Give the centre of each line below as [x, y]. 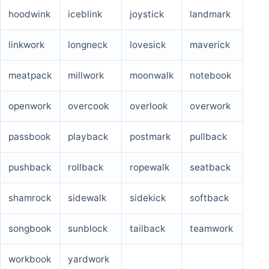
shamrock [30, 198]
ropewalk [150, 167]
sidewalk [87, 198]
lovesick [148, 44]
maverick [210, 44]
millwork [86, 75]
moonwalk [152, 75]
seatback [210, 167]
